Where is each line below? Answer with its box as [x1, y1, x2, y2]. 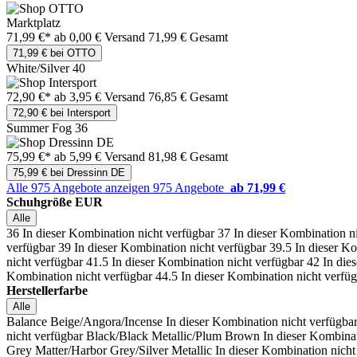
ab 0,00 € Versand [54, 30, 148, 45]
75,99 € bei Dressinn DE [13, 167, 125, 179]
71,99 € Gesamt [148, 30, 228, 45]
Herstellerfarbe [6, 284, 88, 298]
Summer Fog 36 [6, 121, 88, 135]
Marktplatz [6, 16, 61, 30]
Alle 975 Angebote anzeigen [6, 181, 153, 195]
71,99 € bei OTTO [13, 47, 96, 60]
